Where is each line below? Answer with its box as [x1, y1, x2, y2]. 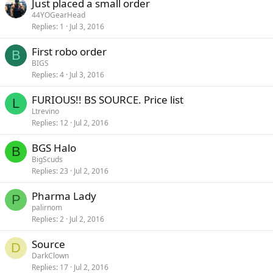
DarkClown [32, 250, 69, 261]
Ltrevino [32, 106, 59, 117]
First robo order [32, 44, 107, 59]
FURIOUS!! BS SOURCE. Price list [32, 93, 183, 107]
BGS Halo [32, 141, 76, 155]
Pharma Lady [32, 189, 96, 204]
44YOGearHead [32, 10, 85, 21]
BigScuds [32, 154, 63, 165]
